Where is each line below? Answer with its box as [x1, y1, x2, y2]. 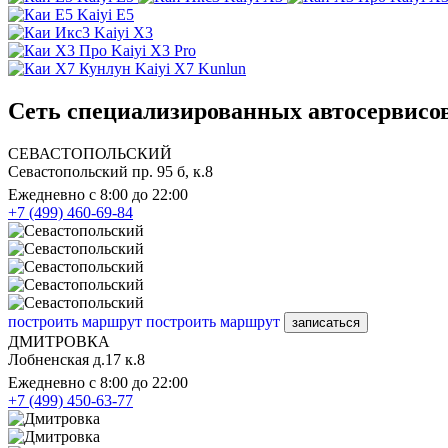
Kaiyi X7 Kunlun [135, 60, 246, 78]
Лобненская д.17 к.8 [8, 350, 145, 368]
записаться [292, 314, 360, 330]
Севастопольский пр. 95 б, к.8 [8, 162, 213, 180]
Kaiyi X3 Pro [111, 42, 196, 60]
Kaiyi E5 [77, 6, 134, 24]
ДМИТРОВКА [8, 332, 110, 350]
